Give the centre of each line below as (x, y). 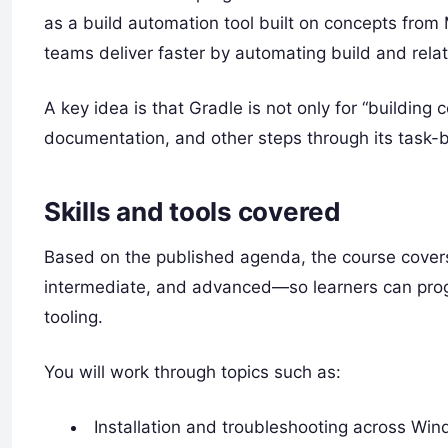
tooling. (73, 317)
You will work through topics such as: (192, 372)
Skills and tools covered (192, 212)
